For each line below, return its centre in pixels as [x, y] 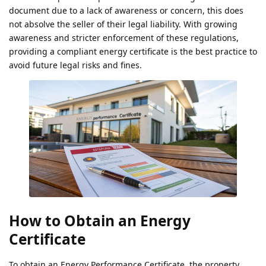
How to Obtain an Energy [100, 221]
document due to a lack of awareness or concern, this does [126, 10]
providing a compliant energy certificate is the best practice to [133, 51]
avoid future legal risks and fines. [75, 65]
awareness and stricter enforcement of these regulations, [124, 37]
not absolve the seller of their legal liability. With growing [123, 24]
